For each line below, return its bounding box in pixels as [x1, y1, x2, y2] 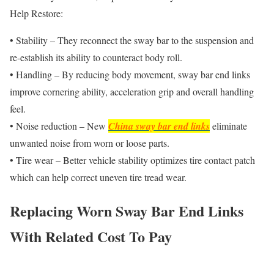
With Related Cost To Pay [10, 225, 172, 247]
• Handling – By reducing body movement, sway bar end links [10, 68, 250, 81]
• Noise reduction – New [10, 119, 108, 132]
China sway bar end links [108, 119, 210, 133]
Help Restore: [10, 7, 63, 20]
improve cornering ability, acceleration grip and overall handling [10, 85, 254, 98]
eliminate [210, 119, 247, 132]
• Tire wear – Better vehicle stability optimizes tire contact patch [10, 154, 255, 166]
